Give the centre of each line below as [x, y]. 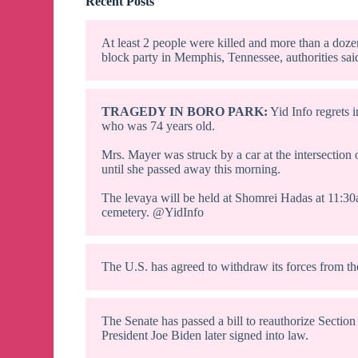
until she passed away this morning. [191, 169]
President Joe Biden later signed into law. [205, 336]
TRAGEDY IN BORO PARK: [185, 112]
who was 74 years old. [159, 126]
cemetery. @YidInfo [153, 213]
